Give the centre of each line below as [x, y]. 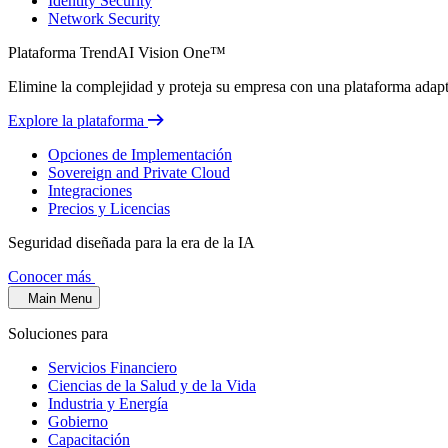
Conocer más [51, 276]
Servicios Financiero [112, 367]
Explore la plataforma [78, 120]
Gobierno [78, 421]
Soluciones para [58, 333]
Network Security [104, 18]
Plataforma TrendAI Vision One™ [117, 52]
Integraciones [90, 190]
